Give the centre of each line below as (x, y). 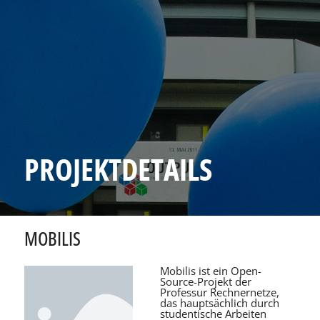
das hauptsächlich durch (220, 302)
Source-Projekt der (206, 281)
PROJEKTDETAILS (118, 169)
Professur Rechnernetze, (220, 292)
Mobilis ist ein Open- (211, 270)
